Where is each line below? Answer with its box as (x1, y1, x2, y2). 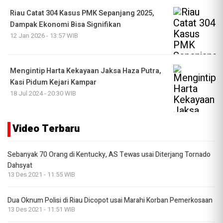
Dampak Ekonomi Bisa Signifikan (10, 19, 121, 30)
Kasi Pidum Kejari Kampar (10, 77, 97, 88)
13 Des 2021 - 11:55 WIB (7, 170, 75, 180)
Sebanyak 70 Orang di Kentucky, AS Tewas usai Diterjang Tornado (7, 149, 211, 160)
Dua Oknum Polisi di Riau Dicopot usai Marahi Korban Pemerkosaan (7, 195, 213, 206)
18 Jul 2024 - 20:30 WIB (10, 89, 76, 99)
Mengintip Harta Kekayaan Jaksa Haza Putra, (10, 66, 161, 77)
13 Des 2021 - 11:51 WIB (7, 205, 75, 215)
